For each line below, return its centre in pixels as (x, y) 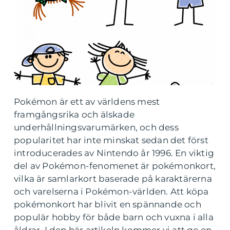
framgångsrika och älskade (74, 114)
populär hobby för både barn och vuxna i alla (114, 217)
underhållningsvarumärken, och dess (96, 127)
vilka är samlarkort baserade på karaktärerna (113, 179)
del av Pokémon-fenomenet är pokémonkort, (115, 166)
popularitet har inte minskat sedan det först (111, 140)
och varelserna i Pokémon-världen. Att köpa (111, 191)
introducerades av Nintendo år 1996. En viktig (114, 153)
